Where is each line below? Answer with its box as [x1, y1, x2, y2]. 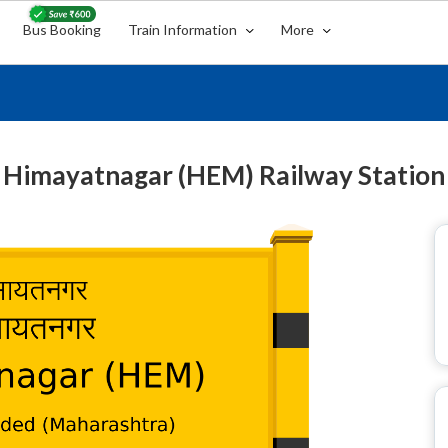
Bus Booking [23, 21, 102, 38]
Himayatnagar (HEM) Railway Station [3, 159, 445, 191]
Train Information [128, 21, 241, 38]
